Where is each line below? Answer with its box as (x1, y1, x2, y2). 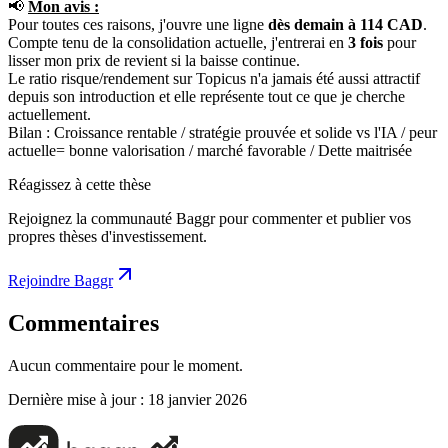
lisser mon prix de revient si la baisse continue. (8, 51, 300, 69)
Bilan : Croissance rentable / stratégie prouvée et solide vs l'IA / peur (8, 123, 437, 141)
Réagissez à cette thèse (8, 175, 151, 193)
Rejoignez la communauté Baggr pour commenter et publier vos (8, 209, 411, 227)
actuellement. (8, 105, 91, 123)
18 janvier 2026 (148, 390, 247, 408)
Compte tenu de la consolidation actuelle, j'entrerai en (8, 33, 348, 51)
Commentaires (8, 309, 159, 336)
